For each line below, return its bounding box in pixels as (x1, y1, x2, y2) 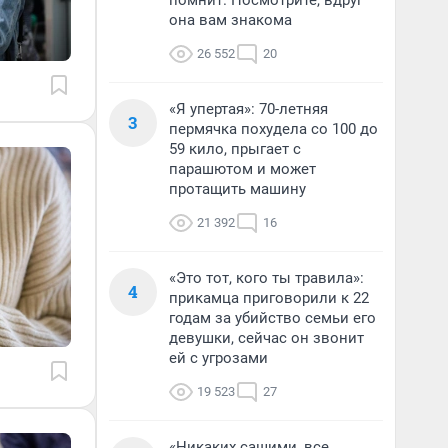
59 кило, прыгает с (169, 140, 301, 158)
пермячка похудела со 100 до (169, 120, 378, 138)
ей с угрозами (169, 349, 268, 367)
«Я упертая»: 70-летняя (169, 100, 328, 118)
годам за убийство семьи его (169, 309, 376, 327)
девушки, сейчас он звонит (169, 329, 364, 347)
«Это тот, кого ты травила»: (169, 269, 364, 287)
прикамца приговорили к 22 (169, 289, 369, 307)
